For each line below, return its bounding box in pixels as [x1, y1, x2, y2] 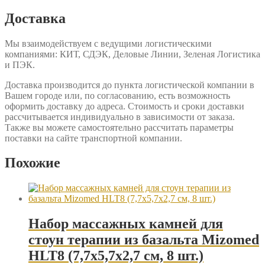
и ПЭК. [5, 59, 35, 70]
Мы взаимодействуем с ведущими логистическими [5, 38, 212, 49]
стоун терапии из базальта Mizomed [28, 232, 259, 248]
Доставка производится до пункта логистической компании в [5, 79, 254, 90]
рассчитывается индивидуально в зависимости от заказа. [5, 111, 235, 122]
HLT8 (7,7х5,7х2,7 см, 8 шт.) [28, 248, 203, 264]
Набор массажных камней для [28, 216, 223, 232]
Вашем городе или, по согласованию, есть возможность [5, 90, 230, 101]
